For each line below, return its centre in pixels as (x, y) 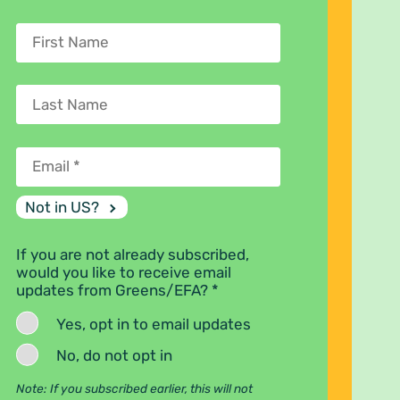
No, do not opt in (115, 356)
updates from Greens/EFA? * (117, 290)
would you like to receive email (123, 272)
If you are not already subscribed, (132, 254)
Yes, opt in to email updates (154, 324)
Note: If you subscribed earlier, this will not (134, 389)
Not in (47, 207)
